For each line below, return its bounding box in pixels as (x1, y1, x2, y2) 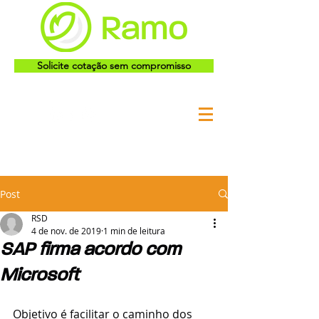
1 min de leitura (103, 225, 165, 236)
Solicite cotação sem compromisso (37, 59, 191, 72)
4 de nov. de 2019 (31, 225, 101, 236)
